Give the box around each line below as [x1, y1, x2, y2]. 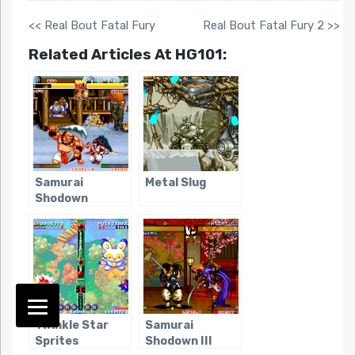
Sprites [34, 334, 79, 349]
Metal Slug [144, 176, 206, 190]
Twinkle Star [34, 319, 109, 333]
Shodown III [144, 334, 212, 349]
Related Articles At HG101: [28, 45, 227, 64]
